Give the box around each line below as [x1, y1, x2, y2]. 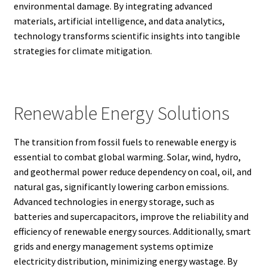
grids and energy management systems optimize [13, 240, 213, 253]
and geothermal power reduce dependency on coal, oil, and [13, 166, 252, 178]
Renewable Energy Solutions [13, 101, 229, 125]
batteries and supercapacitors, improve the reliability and [13, 210, 249, 223]
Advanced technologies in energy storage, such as [13, 195, 215, 208]
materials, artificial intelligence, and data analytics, [13, 14, 225, 27]
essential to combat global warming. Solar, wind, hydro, [13, 151, 241, 163]
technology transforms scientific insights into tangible [13, 29, 240, 42]
